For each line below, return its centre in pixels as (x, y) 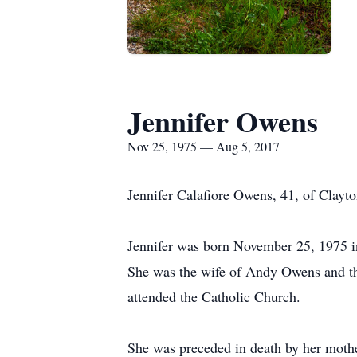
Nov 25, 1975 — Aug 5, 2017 (204, 146)
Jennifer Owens (223, 121)
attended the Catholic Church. (214, 296)
